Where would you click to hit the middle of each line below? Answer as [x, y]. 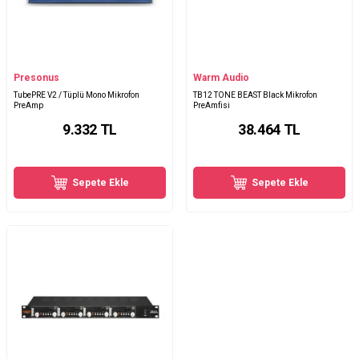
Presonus [36, 77]
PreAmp [28, 105]
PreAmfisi [212, 105]
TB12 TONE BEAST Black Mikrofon [255, 95]
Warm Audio [221, 77]
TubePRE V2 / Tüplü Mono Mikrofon [77, 95]
